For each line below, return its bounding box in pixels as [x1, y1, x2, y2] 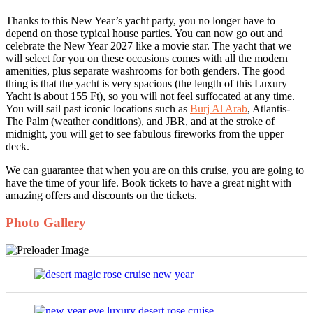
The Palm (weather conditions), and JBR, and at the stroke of [6, 115, 275, 128]
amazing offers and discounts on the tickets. [6, 189, 200, 202]
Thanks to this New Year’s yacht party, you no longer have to [6, 15, 275, 27]
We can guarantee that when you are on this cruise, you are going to [6, 164, 304, 177]
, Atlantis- [247, 103, 290, 115]
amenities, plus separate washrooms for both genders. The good [6, 65, 285, 78]
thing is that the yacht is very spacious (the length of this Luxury [6, 78, 287, 90]
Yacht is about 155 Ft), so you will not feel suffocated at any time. [6, 90, 295, 103]
